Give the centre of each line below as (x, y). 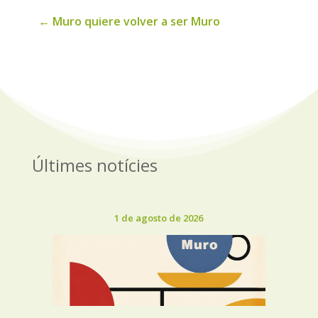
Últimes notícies (94, 165)
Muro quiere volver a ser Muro (136, 22)
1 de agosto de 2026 (159, 218)
